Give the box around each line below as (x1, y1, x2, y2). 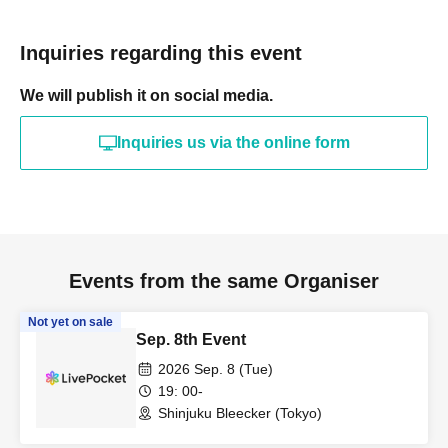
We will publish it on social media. (20, 86, 273, 104)
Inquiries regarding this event (20, 41, 302, 64)
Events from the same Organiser (69, 269, 379, 292)
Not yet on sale (28, 314, 113, 329)
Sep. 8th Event (136, 330, 246, 348)
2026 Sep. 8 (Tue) (158, 360, 273, 377)
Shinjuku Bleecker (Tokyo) (158, 404, 322, 421)
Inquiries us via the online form (116, 133, 350, 151)
